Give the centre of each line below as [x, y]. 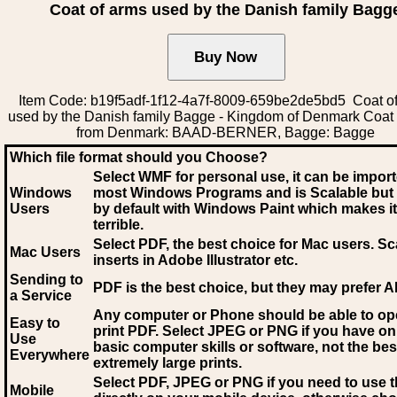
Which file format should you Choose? [139, 157]
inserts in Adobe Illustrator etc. [195, 260]
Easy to [35, 323]
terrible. [118, 225]
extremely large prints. [167, 363]
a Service [41, 296]
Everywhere [50, 355]
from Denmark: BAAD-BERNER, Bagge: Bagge [226, 132]
